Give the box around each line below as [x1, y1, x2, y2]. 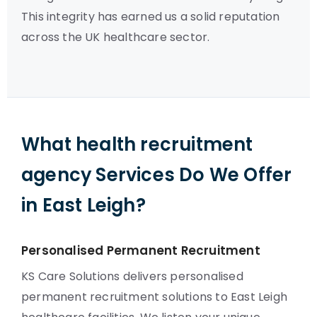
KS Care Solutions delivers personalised [21, 268, 243, 284]
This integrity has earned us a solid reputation [21, 8, 280, 25]
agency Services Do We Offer [21, 162, 292, 188]
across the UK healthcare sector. [21, 29, 210, 45]
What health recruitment [21, 132, 253, 157]
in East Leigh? [21, 192, 146, 218]
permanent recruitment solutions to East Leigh [21, 289, 288, 305]
